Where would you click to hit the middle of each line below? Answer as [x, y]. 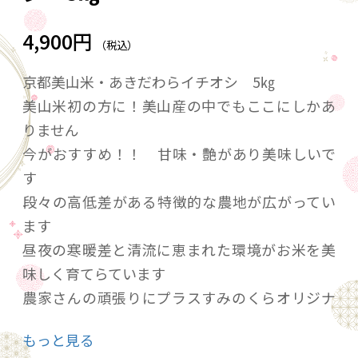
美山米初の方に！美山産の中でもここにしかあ [179, 106]
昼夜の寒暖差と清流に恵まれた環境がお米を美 [179, 250]
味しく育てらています [94, 274]
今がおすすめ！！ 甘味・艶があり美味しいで [179, 154]
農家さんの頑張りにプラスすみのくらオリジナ [179, 298]
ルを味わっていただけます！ [115, 322]
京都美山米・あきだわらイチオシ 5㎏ [149, 82]
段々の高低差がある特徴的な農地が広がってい [179, 202]
